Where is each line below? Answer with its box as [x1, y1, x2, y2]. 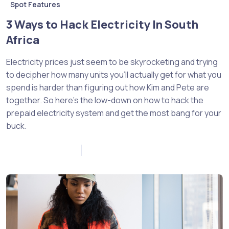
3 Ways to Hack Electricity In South [6, 16, 198, 32]
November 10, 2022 [6, 145, 73, 155]
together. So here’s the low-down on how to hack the [6, 94, 203, 106]
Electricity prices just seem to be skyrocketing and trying [6, 56, 218, 67]
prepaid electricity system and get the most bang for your [6, 107, 221, 119]
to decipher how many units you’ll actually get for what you [6, 68, 221, 80]
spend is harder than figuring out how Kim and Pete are [6, 81, 209, 93]
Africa [6, 32, 39, 48]
